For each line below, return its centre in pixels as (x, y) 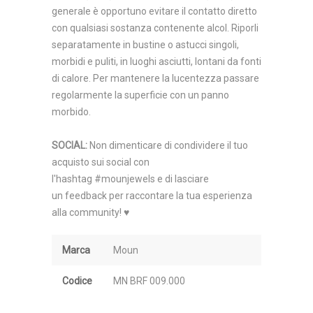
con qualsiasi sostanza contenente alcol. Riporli (155, 28)
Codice (77, 281)
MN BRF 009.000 (149, 281)
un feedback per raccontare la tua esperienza (152, 196)
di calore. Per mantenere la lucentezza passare (155, 78)
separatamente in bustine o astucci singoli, (145, 45)
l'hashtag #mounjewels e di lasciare (130, 179)
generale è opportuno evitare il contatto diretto (154, 11)
